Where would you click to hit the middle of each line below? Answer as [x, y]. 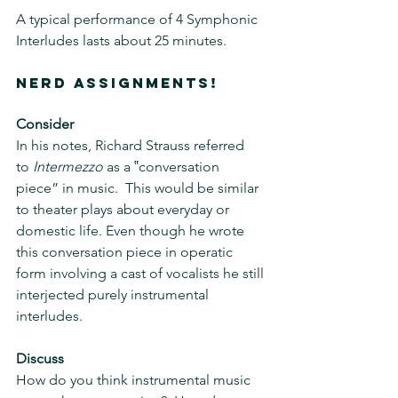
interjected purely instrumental [114, 295]
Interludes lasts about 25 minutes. [121, 40]
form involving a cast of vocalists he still [142, 273]
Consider [45, 124]
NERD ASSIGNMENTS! [117, 83]
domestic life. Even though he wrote [132, 231]
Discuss [40, 358]
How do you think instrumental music [135, 380]
